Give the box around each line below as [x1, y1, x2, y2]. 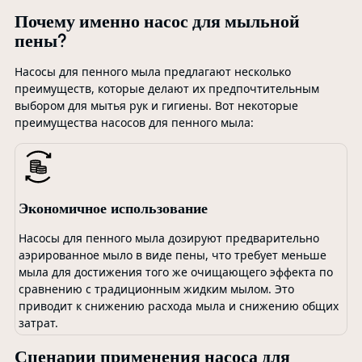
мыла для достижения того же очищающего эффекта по [19, 263, 334, 280]
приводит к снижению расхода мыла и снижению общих [19, 297, 339, 314]
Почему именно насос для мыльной [14, 11, 300, 32]
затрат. [19, 314, 59, 330]
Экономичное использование [19, 198, 208, 217]
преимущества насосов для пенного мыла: [14, 115, 254, 130]
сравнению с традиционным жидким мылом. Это [19, 280, 295, 297]
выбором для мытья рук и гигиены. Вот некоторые [14, 98, 298, 113]
